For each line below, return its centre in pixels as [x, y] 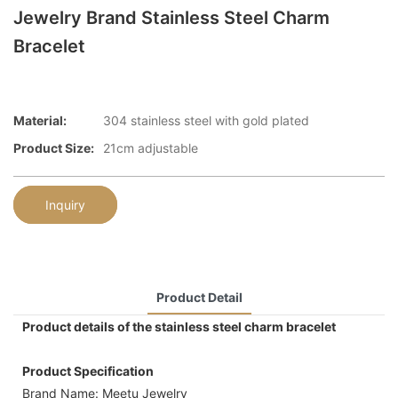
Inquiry [65, 205]
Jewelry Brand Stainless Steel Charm [171, 18]
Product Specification [88, 371]
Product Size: [54, 147]
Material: [40, 120]
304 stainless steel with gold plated [206, 120]
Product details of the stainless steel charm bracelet [179, 327]
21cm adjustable [151, 147]
